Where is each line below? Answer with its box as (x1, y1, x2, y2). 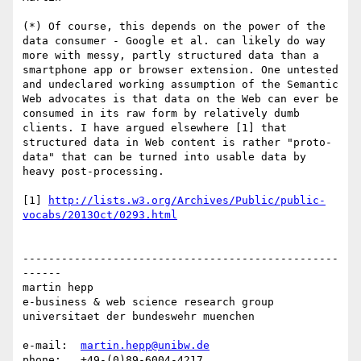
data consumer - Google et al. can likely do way (23, 35, 326, 48)
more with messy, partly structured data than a (23, 49, 319, 62)
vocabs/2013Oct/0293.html (23, 209, 177, 222)
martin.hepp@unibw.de (81, 339, 210, 352)
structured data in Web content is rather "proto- (23, 136, 332, 149)
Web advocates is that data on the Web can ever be (23, 93, 338, 106)
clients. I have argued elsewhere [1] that (23, 122, 287, 135)
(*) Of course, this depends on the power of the (23, 20, 326, 33)
